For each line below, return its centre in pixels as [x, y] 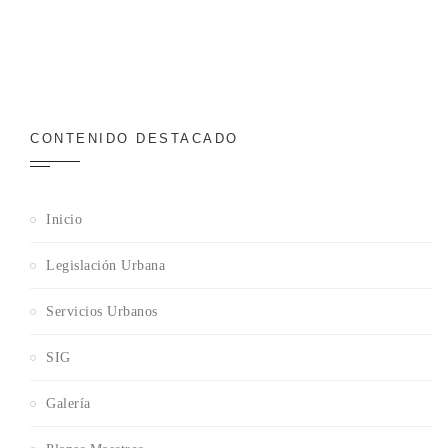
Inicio [64, 219]
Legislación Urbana [105, 265]
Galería [68, 403]
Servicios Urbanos [102, 311]
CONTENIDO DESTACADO [134, 138]
